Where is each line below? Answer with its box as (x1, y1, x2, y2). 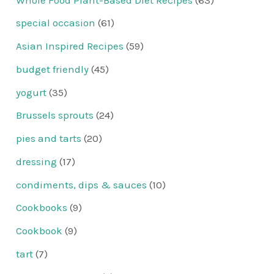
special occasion (16, 17, 96, 29)
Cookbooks (16, 201, 68, 214)
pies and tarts (16, 132, 82, 145)
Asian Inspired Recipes (16, 40, 124, 53)
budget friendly (16, 62, 89, 75)
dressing (16, 155, 57, 168)
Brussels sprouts (16, 109, 94, 122)
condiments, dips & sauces (16, 178, 147, 191)
